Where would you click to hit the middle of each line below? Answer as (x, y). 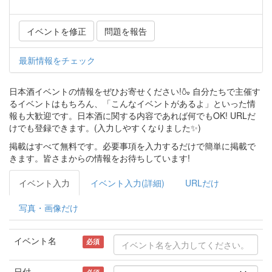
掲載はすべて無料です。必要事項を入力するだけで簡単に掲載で (132, 146)
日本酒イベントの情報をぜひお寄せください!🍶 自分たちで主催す (135, 91)
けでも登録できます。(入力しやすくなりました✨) (105, 128)
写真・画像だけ (49, 208)
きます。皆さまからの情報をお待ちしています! (100, 158)
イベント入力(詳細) (127, 183)
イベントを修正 (56, 31)
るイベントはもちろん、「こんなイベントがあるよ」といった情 (132, 104)
